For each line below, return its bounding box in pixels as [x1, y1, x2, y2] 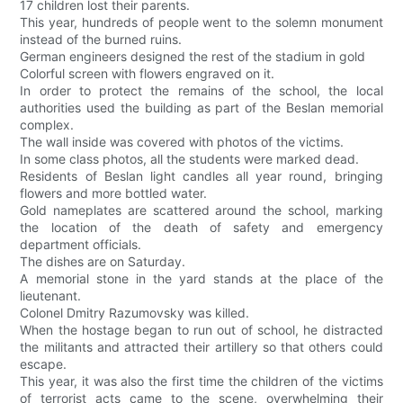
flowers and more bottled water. [20, 185, 208, 201]
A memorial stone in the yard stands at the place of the [20, 271, 383, 287]
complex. [20, 117, 75, 133]
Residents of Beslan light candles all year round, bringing [20, 168, 383, 184]
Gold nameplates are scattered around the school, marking [20, 202, 383, 219]
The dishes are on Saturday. [20, 254, 186, 270]
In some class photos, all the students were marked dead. [20, 151, 360, 167]
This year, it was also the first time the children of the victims [20, 373, 383, 390]
